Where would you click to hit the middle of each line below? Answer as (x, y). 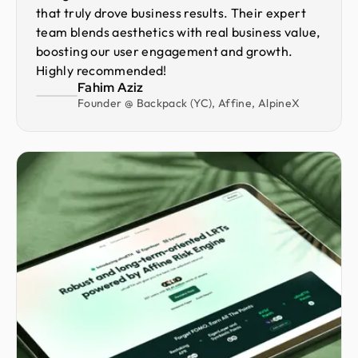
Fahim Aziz (111, 88)
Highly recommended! (101, 71)
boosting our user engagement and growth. (165, 52)
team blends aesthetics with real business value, (178, 32)
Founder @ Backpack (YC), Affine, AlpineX (189, 103)
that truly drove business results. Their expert (171, 13)
